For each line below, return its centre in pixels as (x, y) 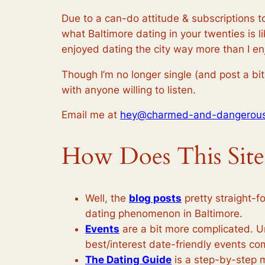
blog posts (155, 198)
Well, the (107, 198)
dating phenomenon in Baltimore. (164, 213)
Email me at (91, 115)
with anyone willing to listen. (129, 90)
